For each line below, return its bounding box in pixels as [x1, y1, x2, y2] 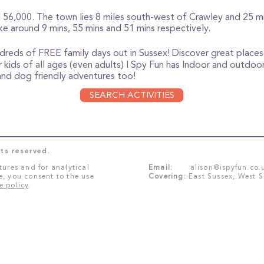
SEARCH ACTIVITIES [89, 90, 174, 100]
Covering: [148, 172, 186, 180]
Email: [148, 163, 173, 171]
